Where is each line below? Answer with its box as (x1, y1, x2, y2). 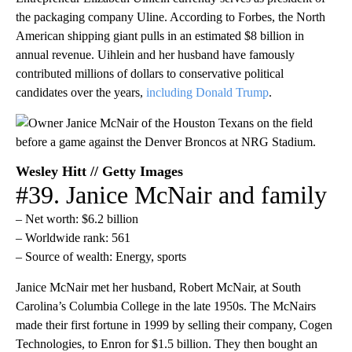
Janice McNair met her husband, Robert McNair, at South (16, 280, 301, 294)
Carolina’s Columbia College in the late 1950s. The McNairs (16, 299, 316, 313)
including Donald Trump (146, 85, 269, 99)
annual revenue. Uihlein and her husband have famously (16, 47, 295, 61)
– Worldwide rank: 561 (16, 230, 130, 244)
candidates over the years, (16, 85, 146, 99)
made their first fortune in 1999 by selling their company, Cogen (16, 317, 332, 332)
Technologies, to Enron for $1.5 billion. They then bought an (16, 336, 317, 350)
